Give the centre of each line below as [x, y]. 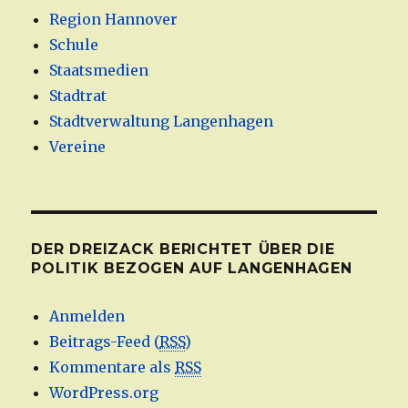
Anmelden [87, 316]
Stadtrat [78, 96]
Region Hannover [114, 20]
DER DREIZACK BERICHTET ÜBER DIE [183, 250]
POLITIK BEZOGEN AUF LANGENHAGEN [192, 269]
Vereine [78, 147]
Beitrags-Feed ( [105, 342]
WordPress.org [104, 393]
